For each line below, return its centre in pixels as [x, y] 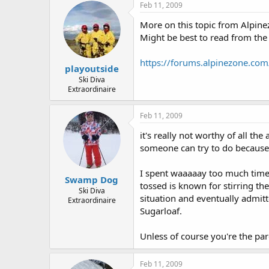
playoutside [92, 69]
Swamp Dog [92, 179]
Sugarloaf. [161, 211]
